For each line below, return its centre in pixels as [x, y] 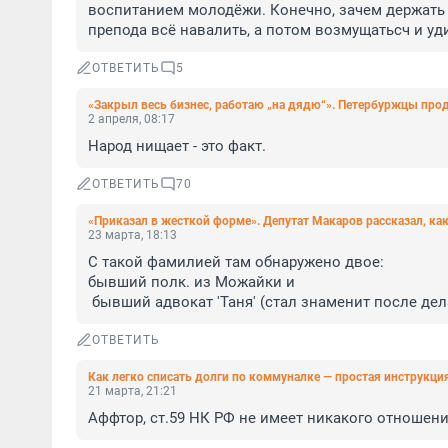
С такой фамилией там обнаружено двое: [236, 262]
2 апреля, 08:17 [131, 119]
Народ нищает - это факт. [177, 146]
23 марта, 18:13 [132, 235]
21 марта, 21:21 [132, 391]
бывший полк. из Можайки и [191, 282]
